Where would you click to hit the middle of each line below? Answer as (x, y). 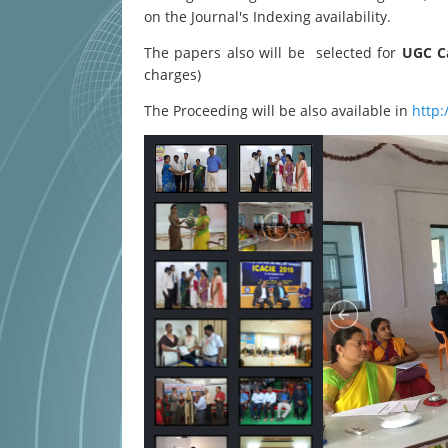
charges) (172, 74)
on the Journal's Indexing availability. (267, 16)
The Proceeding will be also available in (278, 110)
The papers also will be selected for (273, 52)
